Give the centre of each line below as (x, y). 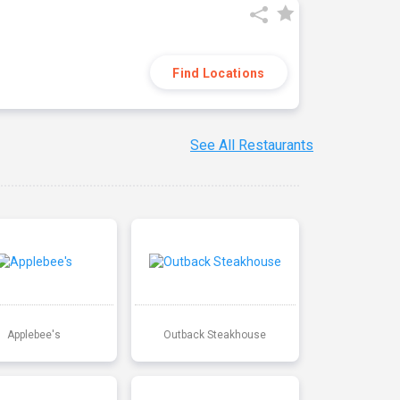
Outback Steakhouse (215, 334)
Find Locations (219, 73)
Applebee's (33, 334)
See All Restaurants (252, 146)
